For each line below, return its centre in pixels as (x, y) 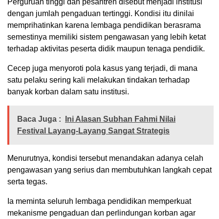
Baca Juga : (39, 119)
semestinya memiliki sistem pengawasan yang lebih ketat (107, 37)
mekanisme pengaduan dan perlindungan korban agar (101, 213)
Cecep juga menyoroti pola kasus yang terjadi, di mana (102, 68)
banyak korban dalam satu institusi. (68, 92)
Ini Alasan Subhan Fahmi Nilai (120, 119)
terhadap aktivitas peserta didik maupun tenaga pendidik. (106, 49)
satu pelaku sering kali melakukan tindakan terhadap (99, 80)
